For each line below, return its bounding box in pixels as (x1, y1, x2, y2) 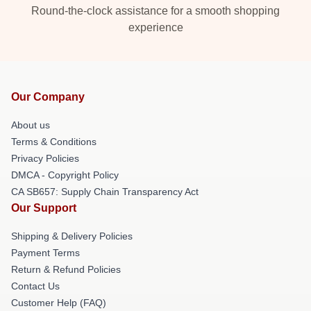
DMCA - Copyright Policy (11, 169, 119, 180)
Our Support (11, 201, 76, 214)
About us (11, 119, 50, 131)
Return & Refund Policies (11, 263, 121, 275)
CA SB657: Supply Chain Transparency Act (11, 185, 199, 197)
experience (128, 21, 183, 33)
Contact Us (11, 280, 60, 292)
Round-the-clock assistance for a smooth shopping (31, 4, 280, 17)
